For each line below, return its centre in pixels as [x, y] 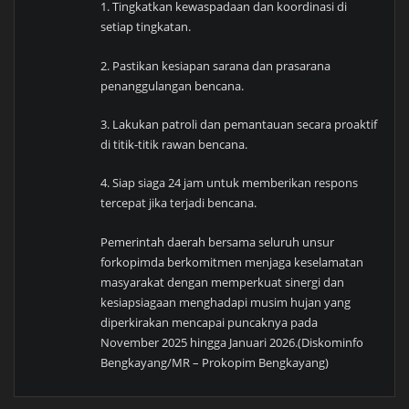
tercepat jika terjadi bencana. [179, 203]
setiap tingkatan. [146, 27]
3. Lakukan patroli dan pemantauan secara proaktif [239, 124]
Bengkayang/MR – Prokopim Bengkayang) [215, 362]
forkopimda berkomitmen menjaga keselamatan [232, 262]
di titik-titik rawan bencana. [174, 144]
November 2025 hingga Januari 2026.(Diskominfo [232, 342]
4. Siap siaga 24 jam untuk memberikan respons [230, 183]
